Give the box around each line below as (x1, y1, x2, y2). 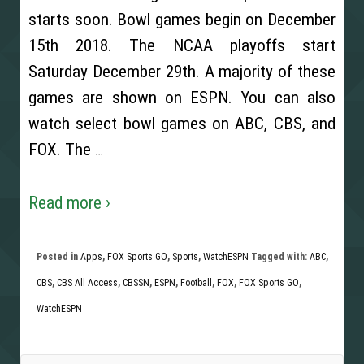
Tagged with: (249, 250, 310, 262)
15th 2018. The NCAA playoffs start (28, 35, 336, 55)
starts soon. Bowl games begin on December (28, 9, 336, 29)
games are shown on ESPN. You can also (28, 87, 336, 107)
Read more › (28, 193, 110, 214)
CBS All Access (57, 276, 118, 288)
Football (180, 276, 212, 288)
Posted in (37, 250, 80, 262)
